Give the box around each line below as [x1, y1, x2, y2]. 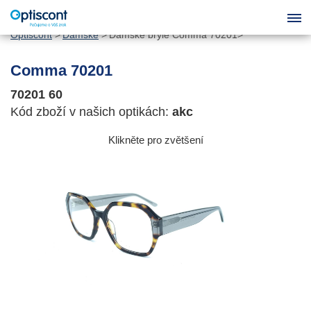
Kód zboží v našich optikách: [10, 105, 172, 119]
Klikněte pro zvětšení [108, 134, 203, 146]
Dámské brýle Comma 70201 [109, 29, 237, 40]
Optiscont [10, 29, 52, 40]
